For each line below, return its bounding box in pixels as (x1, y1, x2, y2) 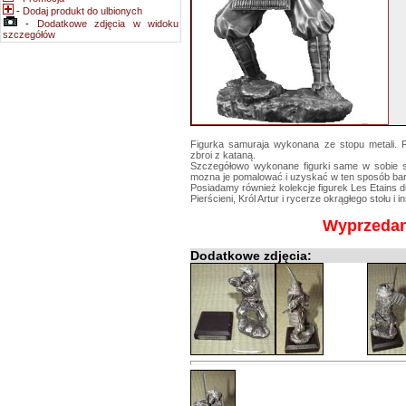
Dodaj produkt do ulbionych (23, 5, 142, 16)
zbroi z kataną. (190, 150, 256, 160)
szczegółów (3, 29, 55, 40)
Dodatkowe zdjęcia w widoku (36, 18, 179, 29)
